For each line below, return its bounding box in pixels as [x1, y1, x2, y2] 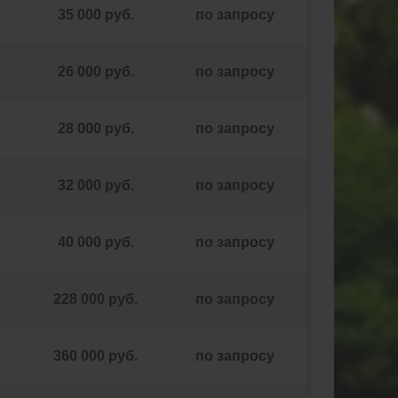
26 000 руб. [57, 64, 134, 79]
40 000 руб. [57, 235, 134, 250]
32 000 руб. [57, 178, 134, 193]
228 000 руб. [53, 291, 138, 306]
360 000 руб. [53, 348, 138, 363]
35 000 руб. [57, 7, 134, 22]
